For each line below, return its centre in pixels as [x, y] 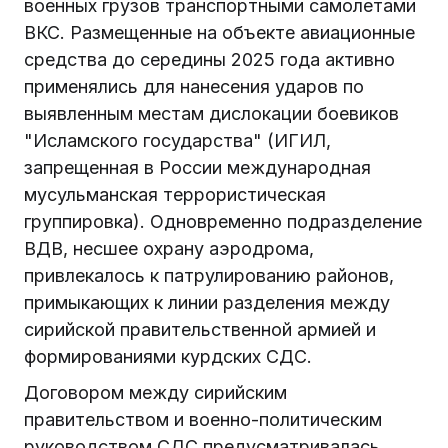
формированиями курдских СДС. [168, 357]
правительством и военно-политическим [203, 420]
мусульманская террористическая [175, 195]
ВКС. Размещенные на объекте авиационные [219, 33]
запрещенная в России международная [197, 168]
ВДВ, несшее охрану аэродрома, [169, 249]
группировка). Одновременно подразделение [223, 222]
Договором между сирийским [155, 393]
